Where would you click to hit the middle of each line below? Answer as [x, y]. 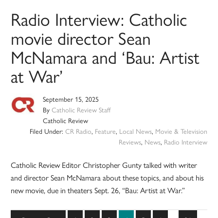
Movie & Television [181, 131]
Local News [135, 131]
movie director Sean [81, 38]
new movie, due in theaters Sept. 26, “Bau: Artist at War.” [98, 190]
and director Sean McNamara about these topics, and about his [108, 178]
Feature [105, 131]
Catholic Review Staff [81, 110]
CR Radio [78, 131]
